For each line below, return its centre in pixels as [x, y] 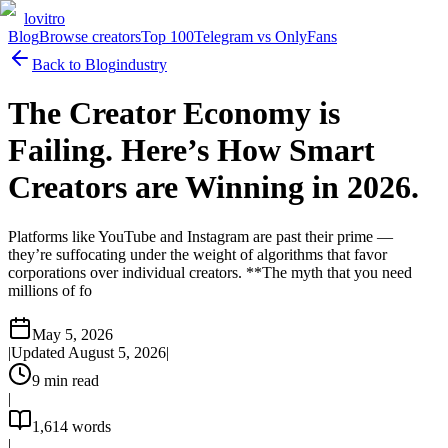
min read [69, 380]
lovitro [44, 18]
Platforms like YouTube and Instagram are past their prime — [200, 236]
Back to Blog [74, 64]
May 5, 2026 [72, 334]
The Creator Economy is [174, 113]
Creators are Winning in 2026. [213, 187]
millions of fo [50, 290]
